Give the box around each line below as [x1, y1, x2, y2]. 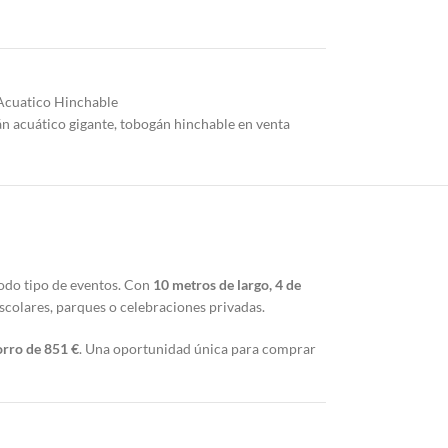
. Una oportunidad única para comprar [79, 340, 316, 358]
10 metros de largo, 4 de [153, 276, 301, 294]
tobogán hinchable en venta [119, 115, 290, 133]
